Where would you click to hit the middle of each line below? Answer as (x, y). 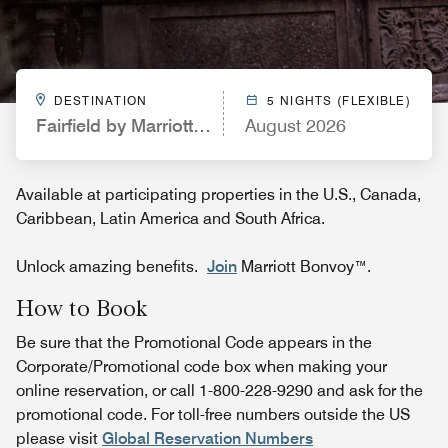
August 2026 (295, 125)
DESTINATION (101, 100)
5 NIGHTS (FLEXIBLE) (339, 100)
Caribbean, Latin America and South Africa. (170, 218)
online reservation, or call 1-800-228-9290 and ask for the (219, 390)
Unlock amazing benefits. (111, 266)
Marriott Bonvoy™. (304, 266)
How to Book (81, 308)
